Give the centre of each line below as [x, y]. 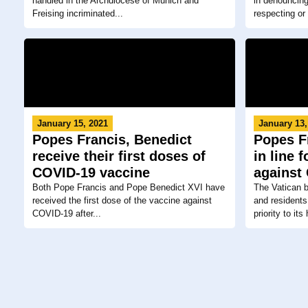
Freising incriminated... [78, 13]
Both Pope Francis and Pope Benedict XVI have [129, 187]
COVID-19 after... [67, 213]
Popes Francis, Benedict [112, 139]
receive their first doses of [119, 156]
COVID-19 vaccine [91, 172]
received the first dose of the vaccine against [122, 200]
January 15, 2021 [73, 123]
